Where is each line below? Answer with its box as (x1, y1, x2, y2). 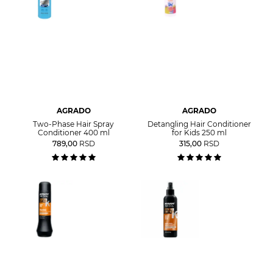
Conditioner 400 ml (37, 127, 110, 137)
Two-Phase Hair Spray (33, 119, 115, 129)
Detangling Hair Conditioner (147, 119, 252, 129)
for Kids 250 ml (172, 127, 227, 137)
